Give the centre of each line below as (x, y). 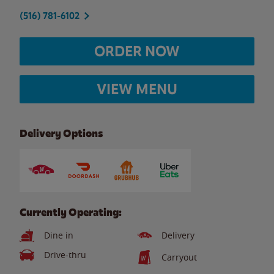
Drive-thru (65, 255)
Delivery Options (61, 133)
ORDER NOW (137, 51)
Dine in (59, 235)
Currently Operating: (71, 212)
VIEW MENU (137, 89)
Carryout (179, 257)
